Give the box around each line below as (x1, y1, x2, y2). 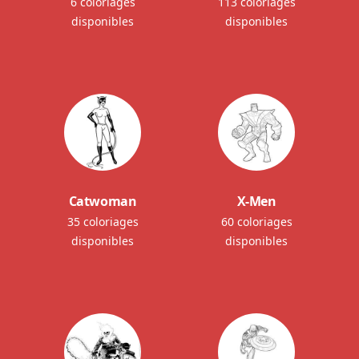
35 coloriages (67, 214, 139, 230)
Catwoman (68, 192, 137, 211)
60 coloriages (220, 214, 292, 230)
